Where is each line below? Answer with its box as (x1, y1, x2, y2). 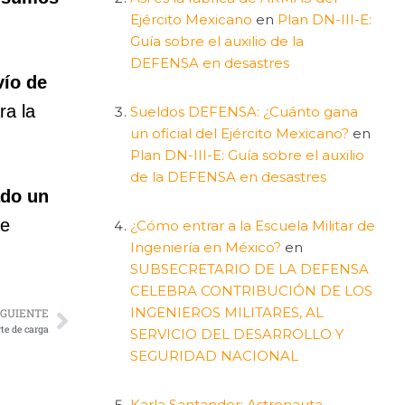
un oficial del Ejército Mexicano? (129, 124, 349, 142)
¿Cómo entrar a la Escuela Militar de (129, 216, 375, 234)
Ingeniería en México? (129, 238, 281, 256)
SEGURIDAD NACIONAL (129, 346, 298, 364)
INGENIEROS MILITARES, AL (129, 303, 324, 321)
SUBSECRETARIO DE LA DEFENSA (129, 259, 369, 278)
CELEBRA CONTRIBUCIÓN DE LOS (129, 281, 372, 299)
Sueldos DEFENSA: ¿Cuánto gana (129, 102, 358, 120)
